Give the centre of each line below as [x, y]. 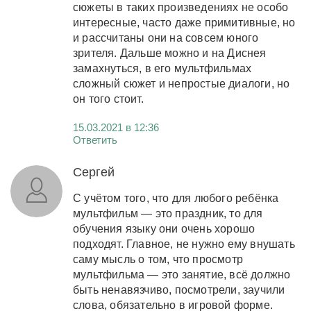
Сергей [94, 172]
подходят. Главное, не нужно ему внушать [184, 244]
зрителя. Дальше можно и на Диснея [170, 53]
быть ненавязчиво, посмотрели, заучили [179, 289]
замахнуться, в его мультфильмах [162, 68]
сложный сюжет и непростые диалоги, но [182, 83]
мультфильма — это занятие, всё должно [182, 274]
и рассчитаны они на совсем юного [166, 37]
